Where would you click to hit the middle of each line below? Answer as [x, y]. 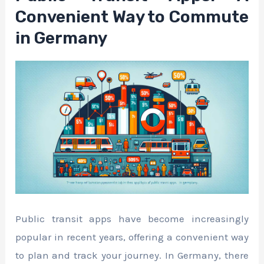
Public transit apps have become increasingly [132, 219]
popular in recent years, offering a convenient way [132, 237]
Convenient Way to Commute [132, 17]
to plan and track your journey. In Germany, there [132, 255]
